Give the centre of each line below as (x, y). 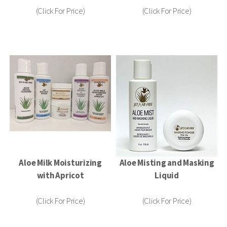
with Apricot (60, 175)
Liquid (167, 175)
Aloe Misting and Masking (167, 163)
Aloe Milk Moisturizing (60, 163)
